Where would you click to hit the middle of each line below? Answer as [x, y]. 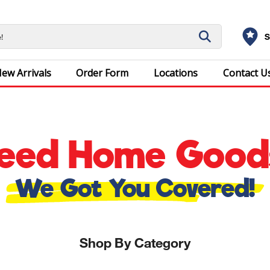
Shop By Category [135, 242]
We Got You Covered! [135, 188]
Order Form [102, 73]
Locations [175, 73]
